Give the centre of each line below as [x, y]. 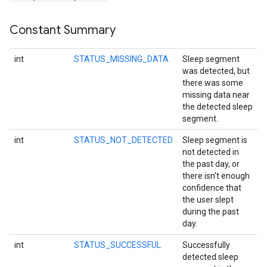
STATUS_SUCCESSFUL [117, 245]
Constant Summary [63, 30]
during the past [211, 212]
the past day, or [211, 164]
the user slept [208, 200]
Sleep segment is [215, 140]
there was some [213, 83]
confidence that [212, 188]
